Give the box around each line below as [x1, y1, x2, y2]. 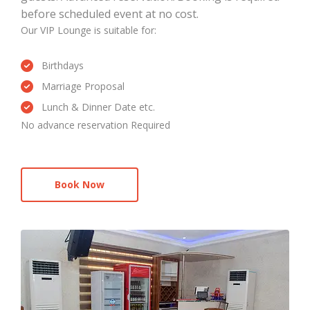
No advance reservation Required [21, 118, 170, 131]
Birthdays [42, 58, 84, 72]
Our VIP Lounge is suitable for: [21, 23, 156, 37]
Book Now [55, 177, 104, 191]
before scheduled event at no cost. [21, 6, 199, 21]
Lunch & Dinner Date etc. [42, 100, 155, 113]
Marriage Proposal [42, 79, 125, 93]
